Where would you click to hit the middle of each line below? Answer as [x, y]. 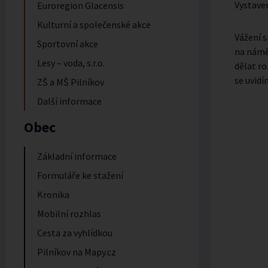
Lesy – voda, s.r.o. [71, 63]
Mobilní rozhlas [69, 214]
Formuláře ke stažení [80, 175]
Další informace [69, 101]
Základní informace [77, 156]
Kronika [53, 194]
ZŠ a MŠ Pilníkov [71, 82]
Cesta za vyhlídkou [75, 233]
